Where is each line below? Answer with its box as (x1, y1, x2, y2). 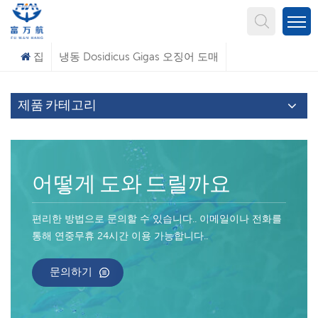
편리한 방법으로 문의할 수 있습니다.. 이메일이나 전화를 (32, 213, 282, 224)
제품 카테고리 (18, 99, 97, 112)
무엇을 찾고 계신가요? (88, 15, 230, 32)
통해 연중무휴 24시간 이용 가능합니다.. (32, 230, 208, 241)
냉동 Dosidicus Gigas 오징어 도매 (59, 50, 219, 62)
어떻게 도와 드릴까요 (32, 175, 231, 196)
